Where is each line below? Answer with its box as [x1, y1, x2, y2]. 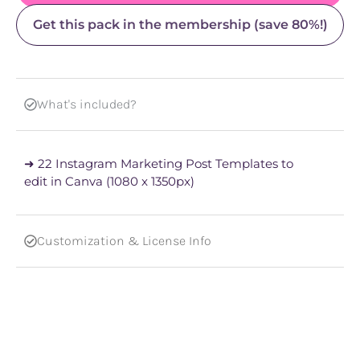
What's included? [37, 96, 137, 112]
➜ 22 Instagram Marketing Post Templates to [24, 156, 293, 172]
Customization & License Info [37, 233, 211, 249]
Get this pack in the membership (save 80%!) [32, 17, 328, 33]
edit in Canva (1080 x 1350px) [24, 174, 194, 190]
